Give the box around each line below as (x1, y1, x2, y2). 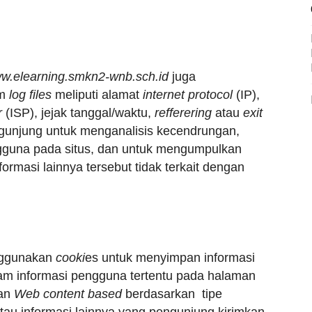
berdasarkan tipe (122, 287, 222, 301)
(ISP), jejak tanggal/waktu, (2, 106, 155, 120)
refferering (155, 106, 212, 120)
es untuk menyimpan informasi (85, 251, 255, 265)
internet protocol (143, 88, 233, 102)
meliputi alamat (52, 88, 143, 102)
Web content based (14, 287, 122, 301)
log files (9, 88, 52, 102)
